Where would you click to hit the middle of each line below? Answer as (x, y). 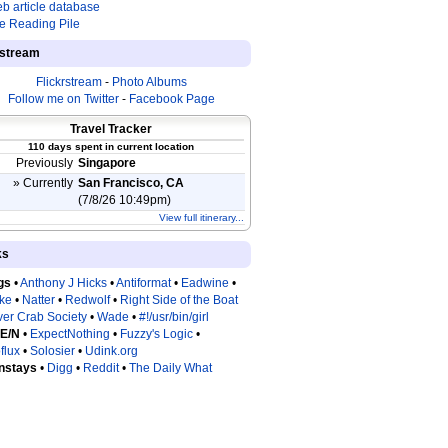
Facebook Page (171, 99)
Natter (38, 300)
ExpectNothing (70, 334)
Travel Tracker (111, 129)
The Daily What (170, 368)
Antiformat (143, 283)
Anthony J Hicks (63, 283)
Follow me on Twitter (63, 99)
